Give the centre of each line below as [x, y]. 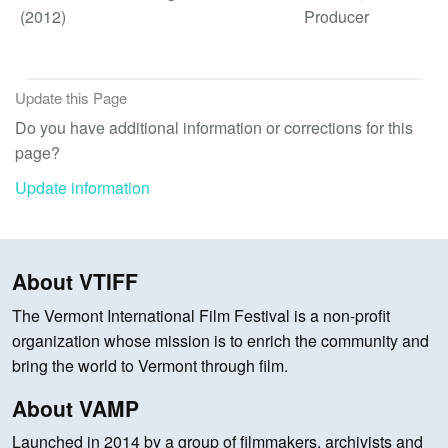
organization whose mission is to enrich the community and [220, 340]
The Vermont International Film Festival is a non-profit [201, 315]
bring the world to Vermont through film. [150, 365]
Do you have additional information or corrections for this [214, 128]
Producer [336, 16]
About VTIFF [75, 281]
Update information [82, 187]
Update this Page [71, 97]
